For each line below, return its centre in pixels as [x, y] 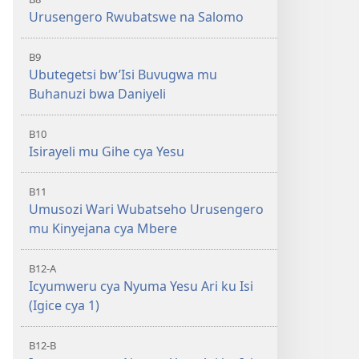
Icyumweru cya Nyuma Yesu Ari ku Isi [141, 286]
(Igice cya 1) [64, 305]
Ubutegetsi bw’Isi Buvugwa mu [123, 75]
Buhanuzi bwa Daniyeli [97, 94]
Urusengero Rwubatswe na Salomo [136, 17]
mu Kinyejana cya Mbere [103, 228]
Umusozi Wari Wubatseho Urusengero [146, 209]
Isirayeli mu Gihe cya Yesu [107, 151]
